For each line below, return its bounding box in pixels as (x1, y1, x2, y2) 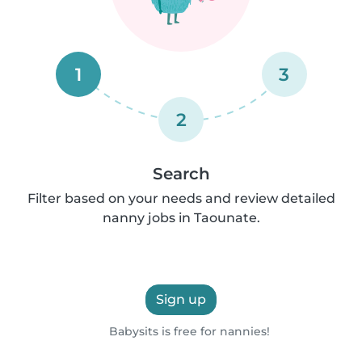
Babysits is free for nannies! (106, 324, 271, 339)
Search (152, 164, 210, 183)
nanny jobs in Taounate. (102, 210, 260, 225)
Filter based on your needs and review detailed (27, 191, 335, 206)
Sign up (156, 292, 206, 307)
